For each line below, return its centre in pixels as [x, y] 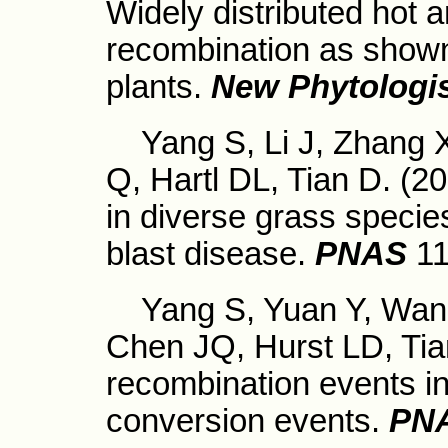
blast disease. [206, 254]
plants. [158, 87]
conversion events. [243, 421]
